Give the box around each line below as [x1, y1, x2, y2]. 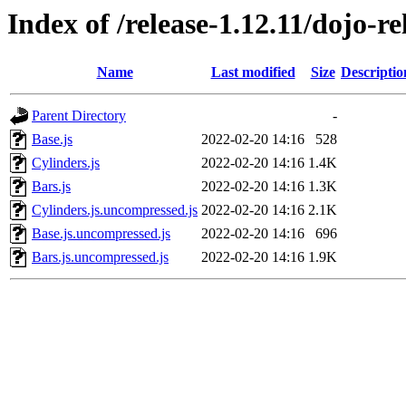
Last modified [210, 64, 295, 81]
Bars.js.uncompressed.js [32, 249, 169, 266]
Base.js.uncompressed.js [32, 226, 170, 242]
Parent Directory [32, 108, 126, 124]
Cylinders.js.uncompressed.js [32, 202, 198, 218]
